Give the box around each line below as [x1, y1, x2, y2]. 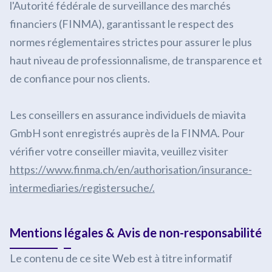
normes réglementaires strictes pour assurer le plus [9, 35, 252, 49]
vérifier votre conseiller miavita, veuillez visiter [9, 144, 228, 158]
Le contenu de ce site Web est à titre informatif [9, 251, 233, 265]
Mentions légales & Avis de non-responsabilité [9, 225, 262, 240]
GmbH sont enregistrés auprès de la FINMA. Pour [9, 126, 245, 140]
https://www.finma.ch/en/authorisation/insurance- [9, 163, 252, 176]
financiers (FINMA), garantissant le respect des [9, 17, 234, 30]
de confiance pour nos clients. [9, 72, 150, 85]
